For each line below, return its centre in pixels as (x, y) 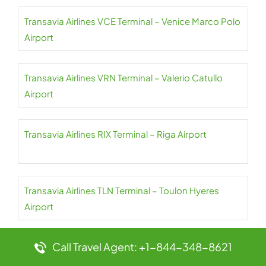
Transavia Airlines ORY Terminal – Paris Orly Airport (128, 247)
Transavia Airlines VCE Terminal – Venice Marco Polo (132, 21)
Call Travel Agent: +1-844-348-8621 (142, 247)
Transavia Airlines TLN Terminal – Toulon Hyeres (122, 191)
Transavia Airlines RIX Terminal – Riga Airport (115, 134)
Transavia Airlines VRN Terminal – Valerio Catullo (123, 78)
